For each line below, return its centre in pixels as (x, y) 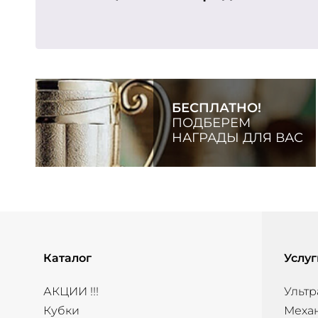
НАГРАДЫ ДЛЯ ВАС (237, 138)
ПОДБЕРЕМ (211, 123)
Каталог (67, 258)
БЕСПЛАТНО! (216, 108)
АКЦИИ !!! (71, 291)
